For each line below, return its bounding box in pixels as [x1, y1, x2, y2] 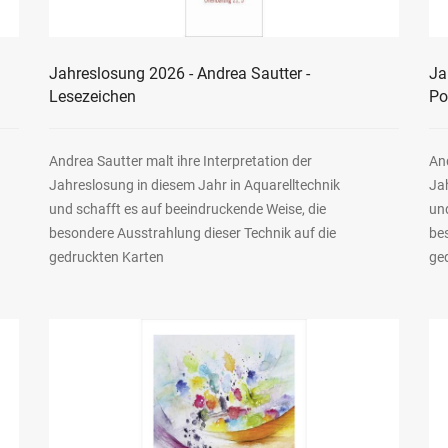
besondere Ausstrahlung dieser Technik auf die [48, 225, 336, 242]
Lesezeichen [48, 87, 136, 107]
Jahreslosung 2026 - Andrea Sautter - [48, 64, 310, 84]
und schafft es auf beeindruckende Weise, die [48, 201, 326, 218]
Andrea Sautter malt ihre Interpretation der [48, 153, 312, 170]
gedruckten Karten [48, 249, 164, 266]
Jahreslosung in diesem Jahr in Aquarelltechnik [48, 177, 340, 194]
